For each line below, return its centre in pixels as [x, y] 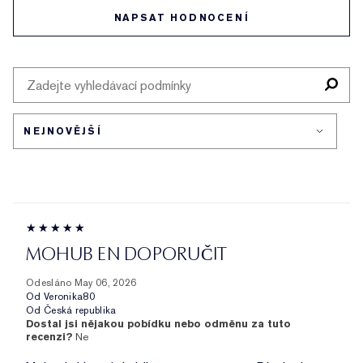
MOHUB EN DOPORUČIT [127, 254]
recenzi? [51, 337]
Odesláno [50, 283]
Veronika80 [69, 297]
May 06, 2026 [105, 283]
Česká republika [80, 311]
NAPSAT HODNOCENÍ [181, 18]
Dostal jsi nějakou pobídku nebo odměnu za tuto [158, 324]
